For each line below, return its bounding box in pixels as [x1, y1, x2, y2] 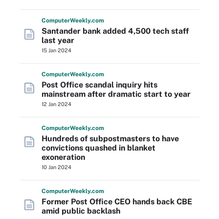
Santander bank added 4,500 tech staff [42, 26, 189, 36]
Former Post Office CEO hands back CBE [42, 197, 192, 206]
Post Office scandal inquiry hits [42, 80, 157, 89]
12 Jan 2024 [42, 101, 71, 107]
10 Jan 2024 [42, 164, 71, 170]
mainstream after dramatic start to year [42, 89, 191, 99]
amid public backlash [42, 206, 120, 216]
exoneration [42, 153, 85, 162]
